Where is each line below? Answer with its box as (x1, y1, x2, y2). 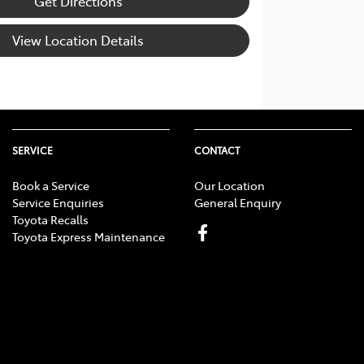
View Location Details (12, 31, 145, 50)
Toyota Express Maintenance (12, 227, 165, 245)
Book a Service (12, 176, 89, 193)
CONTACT (194, 143, 240, 157)
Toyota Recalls (12, 210, 89, 227)
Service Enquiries (12, 193, 104, 210)
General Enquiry (194, 193, 281, 210)
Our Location (194, 176, 265, 193)
